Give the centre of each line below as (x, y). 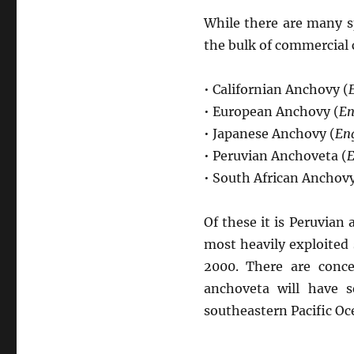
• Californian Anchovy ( (276, 89)
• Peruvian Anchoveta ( (275, 156)
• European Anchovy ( (271, 111)
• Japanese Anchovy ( (269, 134)
